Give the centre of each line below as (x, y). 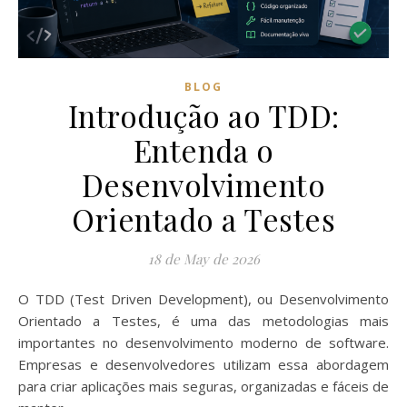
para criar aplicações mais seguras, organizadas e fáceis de (203, 386)
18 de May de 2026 (203, 258)
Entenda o (203, 149)
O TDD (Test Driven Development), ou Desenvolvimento (24, 298)
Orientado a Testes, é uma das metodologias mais (203, 320)
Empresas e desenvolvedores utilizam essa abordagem (203, 364)
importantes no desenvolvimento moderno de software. (203, 342)
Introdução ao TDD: (203, 115)
